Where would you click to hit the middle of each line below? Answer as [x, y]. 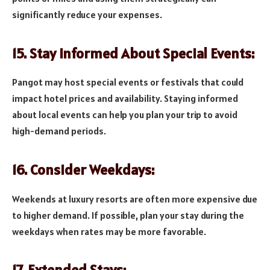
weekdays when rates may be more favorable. [109, 231]
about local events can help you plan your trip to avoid [125, 115]
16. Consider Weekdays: [83, 169]
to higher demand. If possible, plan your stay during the [128, 215]
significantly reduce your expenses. [87, 15]
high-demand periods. [59, 131]
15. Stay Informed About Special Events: [133, 53]
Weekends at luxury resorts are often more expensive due [135, 199]
